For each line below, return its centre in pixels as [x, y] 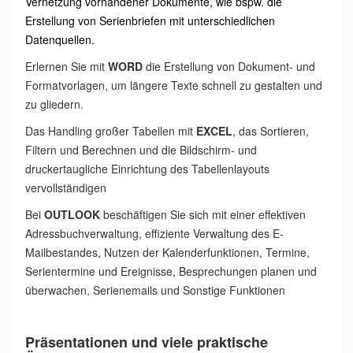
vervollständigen [66, 188]
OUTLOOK [72, 214]
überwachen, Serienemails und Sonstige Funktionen [155, 290]
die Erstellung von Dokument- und [229, 66]
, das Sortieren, [271, 131]
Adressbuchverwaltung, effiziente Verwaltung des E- [154, 233]
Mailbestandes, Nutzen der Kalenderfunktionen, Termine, [167, 252]
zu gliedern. [54, 104]
